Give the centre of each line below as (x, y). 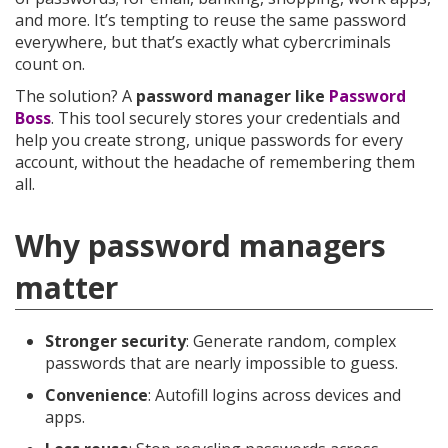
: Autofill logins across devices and (274, 395)
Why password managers (200, 246)
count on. (50, 64)
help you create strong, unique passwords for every (209, 140)
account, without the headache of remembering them (215, 162)
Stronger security (115, 341)
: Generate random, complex (291, 341)
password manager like (232, 96)
